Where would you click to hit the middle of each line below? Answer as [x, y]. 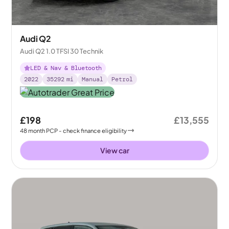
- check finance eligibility [93, 130]
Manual [93, 79]
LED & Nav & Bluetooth [66, 68]
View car [114, 150]
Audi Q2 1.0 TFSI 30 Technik [62, 51]
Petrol [122, 79]
